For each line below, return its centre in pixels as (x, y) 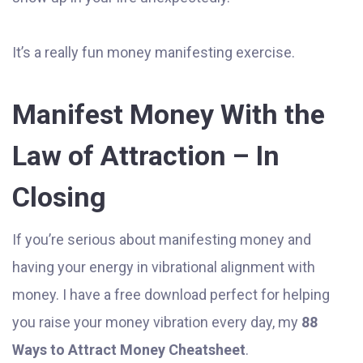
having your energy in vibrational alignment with (164, 267)
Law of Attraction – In (146, 156)
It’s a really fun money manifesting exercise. (154, 53)
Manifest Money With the (169, 115)
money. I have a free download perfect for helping (171, 295)
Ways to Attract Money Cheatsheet (129, 350)
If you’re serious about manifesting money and (162, 240)
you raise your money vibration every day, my (157, 322)
